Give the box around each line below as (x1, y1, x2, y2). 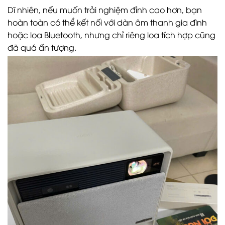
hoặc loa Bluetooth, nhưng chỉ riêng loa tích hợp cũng (8, 29, 215, 41)
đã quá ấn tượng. (8, 42, 76, 53)
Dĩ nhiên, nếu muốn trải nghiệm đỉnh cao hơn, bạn (8, 4, 202, 16)
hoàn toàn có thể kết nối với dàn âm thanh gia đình (8, 17, 207, 28)
